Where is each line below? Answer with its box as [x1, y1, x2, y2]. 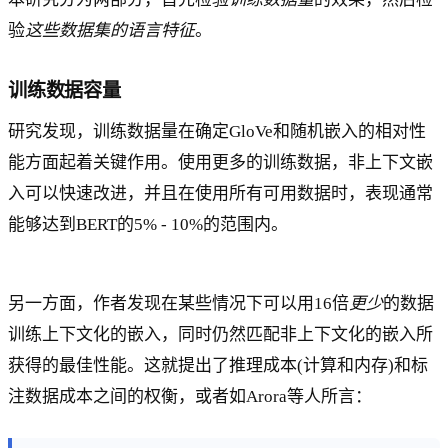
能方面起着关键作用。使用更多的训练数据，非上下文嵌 [8, 153, 433, 172]
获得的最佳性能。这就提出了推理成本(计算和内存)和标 [8, 356, 428, 376]
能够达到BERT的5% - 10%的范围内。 [8, 215, 288, 234]
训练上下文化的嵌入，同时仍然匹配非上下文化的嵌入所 [8, 325, 433, 345]
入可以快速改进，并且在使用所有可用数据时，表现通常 [8, 184, 433, 203]
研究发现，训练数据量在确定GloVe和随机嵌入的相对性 [8, 122, 426, 141]
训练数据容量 [8, 80, 121, 101]
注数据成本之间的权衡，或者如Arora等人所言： [8, 387, 372, 407]
